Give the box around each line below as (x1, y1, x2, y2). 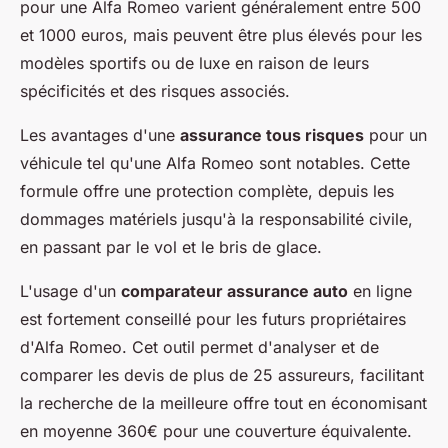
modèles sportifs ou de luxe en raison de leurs (20, 53, 369, 74)
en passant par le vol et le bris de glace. (20, 237, 322, 258)
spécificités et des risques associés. (20, 81, 290, 102)
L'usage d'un (20, 281, 121, 302)
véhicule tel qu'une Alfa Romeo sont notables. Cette (20, 153, 410, 174)
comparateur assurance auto (121, 281, 348, 302)
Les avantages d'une (20, 125, 180, 146)
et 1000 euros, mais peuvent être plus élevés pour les (20, 25, 422, 46)
